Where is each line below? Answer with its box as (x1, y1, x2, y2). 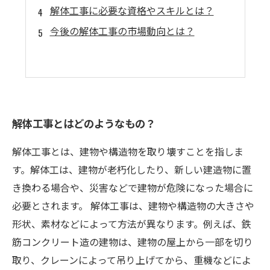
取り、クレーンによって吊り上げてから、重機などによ (12, 253, 251, 267)
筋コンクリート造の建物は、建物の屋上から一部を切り (12, 234, 253, 249)
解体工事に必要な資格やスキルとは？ (49, 3, 214, 17)
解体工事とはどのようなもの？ (12, 115, 155, 131)
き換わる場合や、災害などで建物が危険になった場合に (12, 180, 253, 195)
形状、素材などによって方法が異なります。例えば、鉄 (12, 216, 251, 231)
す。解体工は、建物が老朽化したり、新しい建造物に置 (12, 162, 251, 177)
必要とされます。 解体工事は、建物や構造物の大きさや (12, 198, 254, 213)
